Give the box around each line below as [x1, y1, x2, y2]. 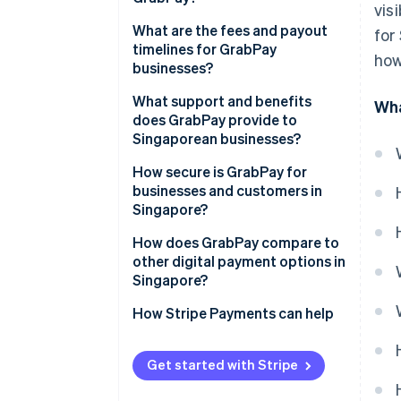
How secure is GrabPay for [132, 162, 307, 182]
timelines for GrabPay [132, 39, 277, 59]
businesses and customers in [132, 181, 322, 200]
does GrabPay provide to [132, 110, 297, 130]
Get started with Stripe [147, 355, 298, 374]
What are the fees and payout [132, 21, 328, 40]
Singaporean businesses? [132, 129, 301, 149]
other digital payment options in [132, 252, 346, 271]
